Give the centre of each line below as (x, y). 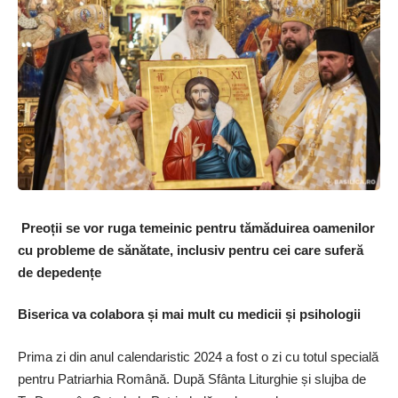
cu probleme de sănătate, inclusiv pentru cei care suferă (191, 250)
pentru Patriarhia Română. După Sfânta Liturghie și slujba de (192, 378)
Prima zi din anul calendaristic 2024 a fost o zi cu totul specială (198, 356)
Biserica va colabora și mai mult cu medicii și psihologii (189, 314)
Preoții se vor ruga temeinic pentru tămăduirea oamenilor (196, 227)
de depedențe (60, 272)
